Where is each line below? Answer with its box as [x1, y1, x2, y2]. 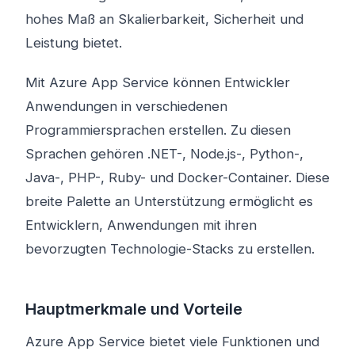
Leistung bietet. [25, 35, 122, 51]
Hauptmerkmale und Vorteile [25, 300, 242, 319]
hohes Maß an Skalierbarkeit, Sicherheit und [25, 11, 303, 27]
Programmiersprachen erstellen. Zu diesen [25, 122, 291, 138]
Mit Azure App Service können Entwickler [25, 74, 290, 90]
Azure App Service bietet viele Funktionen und [25, 334, 319, 349]
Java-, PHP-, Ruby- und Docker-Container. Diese [25, 170, 330, 185]
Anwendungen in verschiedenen [25, 98, 227, 114]
